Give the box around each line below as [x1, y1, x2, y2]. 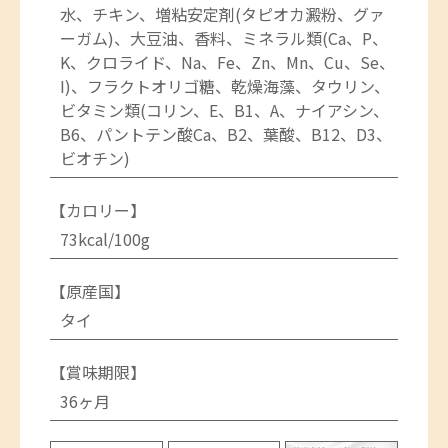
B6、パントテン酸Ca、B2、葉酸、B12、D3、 [60, 121, 392, 146]
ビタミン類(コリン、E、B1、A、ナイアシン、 [60, 97, 389, 122]
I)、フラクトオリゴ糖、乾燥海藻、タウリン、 [60, 73, 390, 98]
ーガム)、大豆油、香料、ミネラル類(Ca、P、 [60, 25, 388, 50]
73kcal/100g [60, 226, 150, 251]
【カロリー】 [50, 197, 146, 222]
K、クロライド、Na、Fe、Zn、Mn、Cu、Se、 [60, 49, 395, 74]
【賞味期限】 [50, 359, 146, 384]
